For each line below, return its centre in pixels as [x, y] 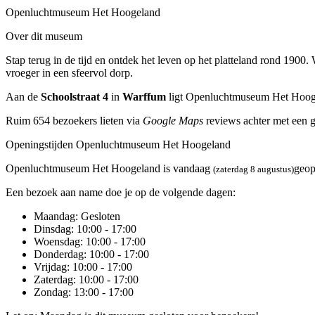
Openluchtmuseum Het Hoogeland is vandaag [109, 168]
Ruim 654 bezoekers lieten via [74, 120]
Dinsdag [52, 229]
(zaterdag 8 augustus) [253, 169]
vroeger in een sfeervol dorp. [69, 72]
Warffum [144, 96]
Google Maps [173, 120]
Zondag [51, 292]
